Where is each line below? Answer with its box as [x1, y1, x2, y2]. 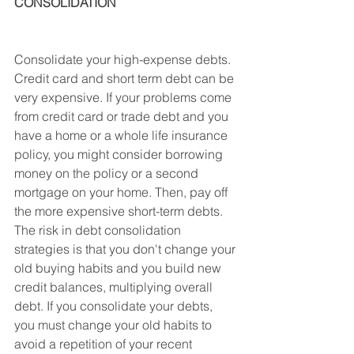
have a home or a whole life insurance [14, 127, 231, 143]
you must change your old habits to [14, 317, 215, 333]
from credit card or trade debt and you [14, 108, 232, 124]
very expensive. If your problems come [14, 89, 235, 105]
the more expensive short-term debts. [14, 203, 223, 219]
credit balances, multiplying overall [14, 279, 216, 295]
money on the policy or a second [14, 165, 201, 181]
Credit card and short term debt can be [14, 70, 237, 86]
